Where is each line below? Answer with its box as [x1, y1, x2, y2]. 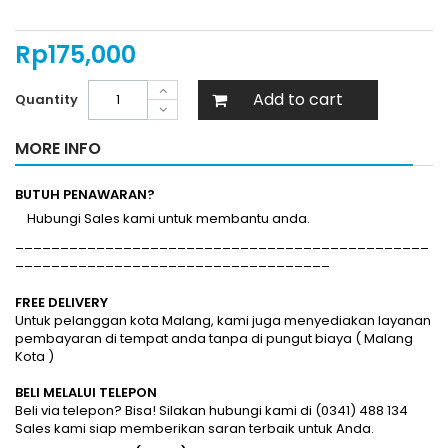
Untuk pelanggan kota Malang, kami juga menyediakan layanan [15, 311, 431, 330]
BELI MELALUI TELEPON [15, 383, 157, 402]
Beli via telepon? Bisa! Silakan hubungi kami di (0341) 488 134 [15, 401, 408, 420]
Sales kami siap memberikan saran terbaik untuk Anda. [15, 419, 374, 438]
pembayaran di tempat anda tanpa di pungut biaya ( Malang [15, 329, 413, 348]
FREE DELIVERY [15, 293, 108, 312]
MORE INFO [15, 137, 101, 160]
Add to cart [253, 88, 343, 111]
